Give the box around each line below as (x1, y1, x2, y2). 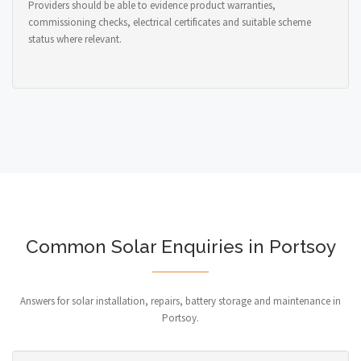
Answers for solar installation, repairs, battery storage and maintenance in (20, 293, 341, 308)
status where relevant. (28, 31, 122, 46)
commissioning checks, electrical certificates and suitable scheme (28, 15, 311, 29)
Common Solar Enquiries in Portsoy (25, 235, 336, 257)
